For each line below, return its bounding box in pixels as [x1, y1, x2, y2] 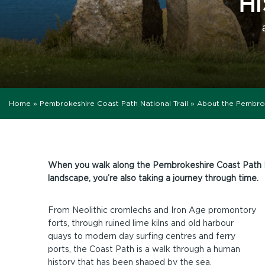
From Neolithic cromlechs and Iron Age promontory [47, 205, 256, 215]
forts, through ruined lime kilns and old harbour [47, 218, 234, 228]
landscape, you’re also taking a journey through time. [47, 173, 258, 183]
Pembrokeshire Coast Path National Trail [40, 99, 188, 107]
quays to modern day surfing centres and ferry [47, 231, 235, 241]
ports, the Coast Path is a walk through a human [47, 244, 240, 254]
